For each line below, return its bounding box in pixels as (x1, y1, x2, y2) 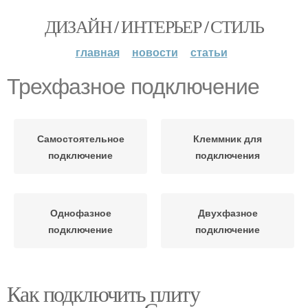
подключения (195, 148, 260, 162)
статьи (190, 44, 228, 60)
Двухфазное (197, 206, 258, 219)
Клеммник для (193, 131, 262, 145)
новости (131, 44, 178, 60)
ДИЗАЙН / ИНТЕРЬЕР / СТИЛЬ (44, 14, 264, 38)
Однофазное (49, 206, 111, 219)
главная (75, 44, 120, 60)
